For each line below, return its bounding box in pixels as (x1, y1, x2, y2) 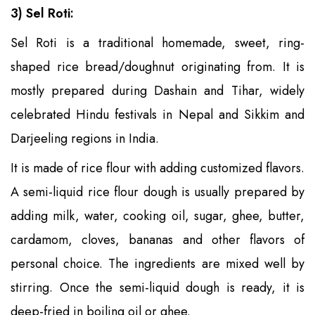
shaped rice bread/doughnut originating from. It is (11, 57, 304, 76)
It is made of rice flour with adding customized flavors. (11, 158, 304, 177)
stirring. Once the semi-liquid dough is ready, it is (11, 278, 304, 297)
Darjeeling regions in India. (11, 129, 159, 148)
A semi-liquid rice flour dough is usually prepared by (11, 182, 304, 201)
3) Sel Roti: (11, 4, 74, 22)
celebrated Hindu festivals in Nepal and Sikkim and (11, 105, 304, 124)
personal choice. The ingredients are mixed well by (11, 254, 304, 273)
